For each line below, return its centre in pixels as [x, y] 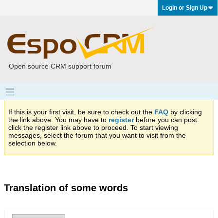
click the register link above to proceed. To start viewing [93, 127]
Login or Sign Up [185, 8]
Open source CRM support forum [60, 66]
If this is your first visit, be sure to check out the [81, 112]
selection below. [33, 143]
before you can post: [166, 120]
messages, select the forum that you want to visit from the [97, 135]
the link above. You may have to [58, 120]
